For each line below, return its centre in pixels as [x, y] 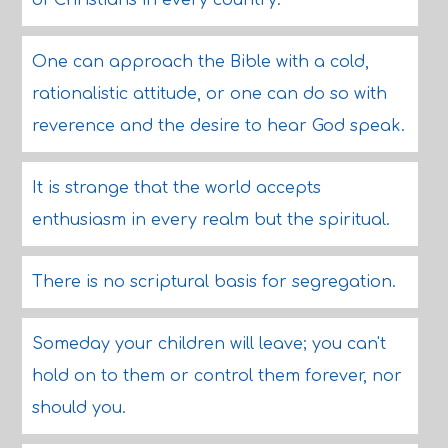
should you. [78, 408]
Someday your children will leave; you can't [208, 344]
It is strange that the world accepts [176, 188]
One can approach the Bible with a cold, [200, 62]
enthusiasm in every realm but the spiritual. [210, 220]
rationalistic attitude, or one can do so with [209, 94]
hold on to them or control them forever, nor [216, 376]
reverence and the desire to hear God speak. [218, 126]
